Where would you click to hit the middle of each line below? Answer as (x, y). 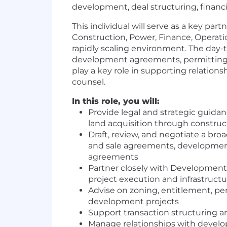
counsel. (89, 82)
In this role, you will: (116, 101)
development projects (134, 202)
